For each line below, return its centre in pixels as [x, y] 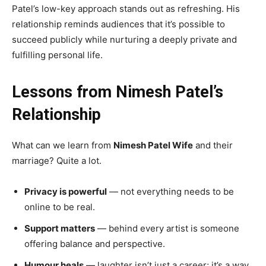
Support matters [60, 229]
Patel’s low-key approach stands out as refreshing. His [126, 9]
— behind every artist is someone [167, 229]
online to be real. [60, 207]
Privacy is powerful [66, 192]
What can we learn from [63, 145]
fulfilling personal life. [57, 55]
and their [213, 145]
